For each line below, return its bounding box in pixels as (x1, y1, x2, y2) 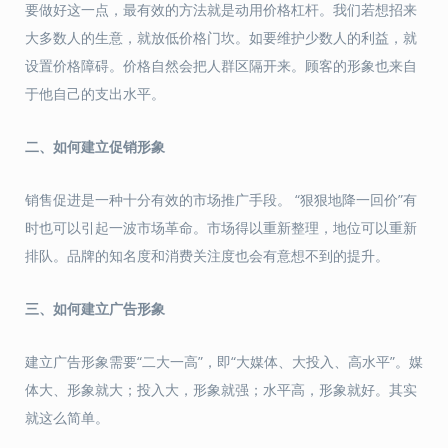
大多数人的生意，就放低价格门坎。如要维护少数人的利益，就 (25, 28, 417, 47)
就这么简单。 (25, 408, 109, 427)
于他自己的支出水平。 (25, 84, 165, 103)
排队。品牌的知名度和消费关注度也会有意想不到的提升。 (25, 246, 389, 265)
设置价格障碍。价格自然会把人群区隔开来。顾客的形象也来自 (25, 56, 417, 75)
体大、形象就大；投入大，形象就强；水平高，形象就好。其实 (25, 380, 417, 399)
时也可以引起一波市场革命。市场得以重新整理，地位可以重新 (25, 218, 417, 237)
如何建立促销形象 (53, 137, 165, 156)
